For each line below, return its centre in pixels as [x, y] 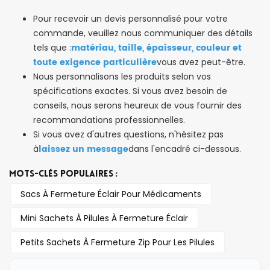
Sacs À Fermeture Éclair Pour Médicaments [111, 194]
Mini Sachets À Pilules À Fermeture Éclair [104, 218]
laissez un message [83, 149]
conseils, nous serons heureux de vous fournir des [137, 106]
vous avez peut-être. [201, 62]
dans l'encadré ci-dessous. [185, 149]
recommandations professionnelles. [109, 120]
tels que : [52, 48]
